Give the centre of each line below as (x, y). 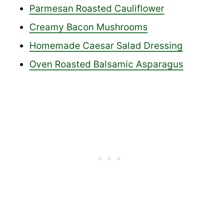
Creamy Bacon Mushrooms (88, 27)
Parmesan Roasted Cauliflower (97, 8)
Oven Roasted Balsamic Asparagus (106, 64)
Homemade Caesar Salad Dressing (106, 45)
